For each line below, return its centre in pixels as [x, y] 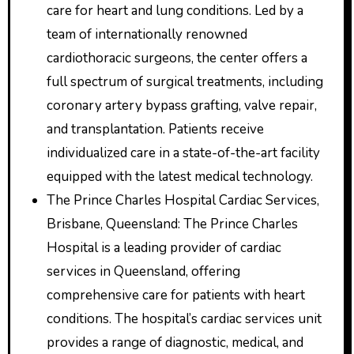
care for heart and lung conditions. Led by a [175, 11]
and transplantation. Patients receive [155, 129]
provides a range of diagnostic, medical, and [175, 343]
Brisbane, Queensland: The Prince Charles [172, 224]
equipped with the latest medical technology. [179, 177]
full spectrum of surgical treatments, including [185, 82]
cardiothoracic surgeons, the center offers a [177, 58]
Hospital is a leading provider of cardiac [164, 248]
